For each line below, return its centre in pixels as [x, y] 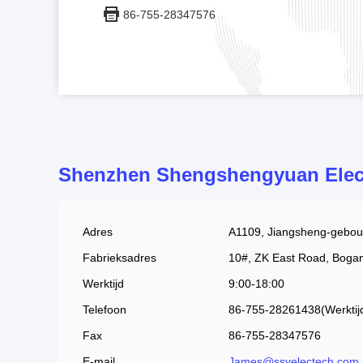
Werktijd [103, 284]
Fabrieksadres [120, 258]
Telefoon [105, 310]
